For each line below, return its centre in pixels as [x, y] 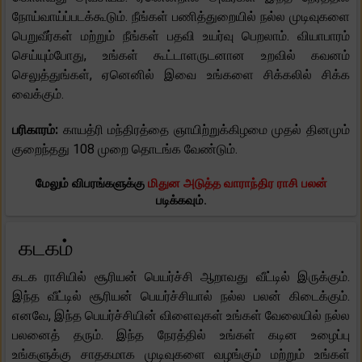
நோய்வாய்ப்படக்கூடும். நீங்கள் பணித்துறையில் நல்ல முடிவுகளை [181, 16]
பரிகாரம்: [38, 129]
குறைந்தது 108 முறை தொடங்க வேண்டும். [125, 149]
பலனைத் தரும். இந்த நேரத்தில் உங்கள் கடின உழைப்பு [181, 335]
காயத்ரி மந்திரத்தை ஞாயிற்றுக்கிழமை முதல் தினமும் [206, 129]
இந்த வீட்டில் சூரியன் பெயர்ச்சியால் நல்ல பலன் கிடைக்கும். [181, 296]
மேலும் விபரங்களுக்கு [91, 183]
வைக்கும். [38, 94]
